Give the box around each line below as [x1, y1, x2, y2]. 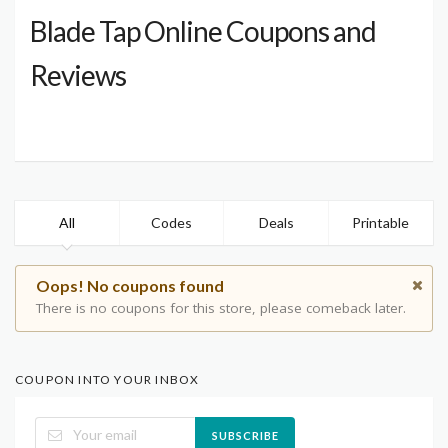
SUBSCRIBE [211, 428, 279, 442]
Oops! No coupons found [36, 276, 224, 296]
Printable [352, 213, 410, 231]
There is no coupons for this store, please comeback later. [36, 298, 406, 317]
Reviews [30, 58, 126, 93]
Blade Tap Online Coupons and [30, 14, 376, 49]
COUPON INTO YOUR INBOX [15, 371, 200, 387]
